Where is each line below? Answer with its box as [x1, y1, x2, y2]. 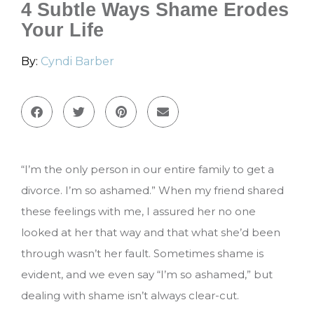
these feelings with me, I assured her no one [21, 204, 256, 218]
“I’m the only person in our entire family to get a [21, 162, 274, 176]
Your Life [21, 19, 104, 41]
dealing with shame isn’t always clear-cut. [21, 288, 239, 302]
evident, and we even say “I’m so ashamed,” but [21, 267, 273, 281]
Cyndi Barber [41, 54, 114, 68]
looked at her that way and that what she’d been [21, 225, 280, 239]
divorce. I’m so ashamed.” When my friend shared [21, 183, 284, 197]
